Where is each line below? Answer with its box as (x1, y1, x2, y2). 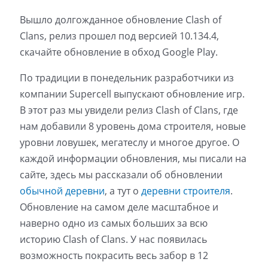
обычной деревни (19, 184, 105, 197)
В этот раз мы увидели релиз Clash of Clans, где (19, 103, 238, 117)
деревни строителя (141, 184, 230, 197)
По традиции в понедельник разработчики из (19, 71, 234, 84)
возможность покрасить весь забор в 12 (19, 248, 208, 262)
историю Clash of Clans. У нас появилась (19, 232, 207, 246)
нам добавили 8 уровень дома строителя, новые (19, 119, 246, 133)
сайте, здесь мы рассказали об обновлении (19, 167, 223, 181)
